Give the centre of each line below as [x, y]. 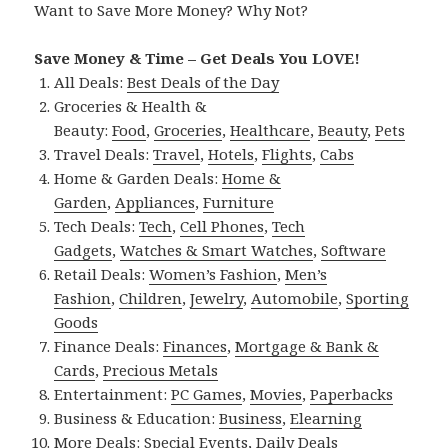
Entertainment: [113, 394]
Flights [287, 154]
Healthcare [270, 130]
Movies [276, 394]
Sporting [378, 298]
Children [151, 298]
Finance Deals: [109, 346]
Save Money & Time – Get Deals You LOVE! [197, 58]
